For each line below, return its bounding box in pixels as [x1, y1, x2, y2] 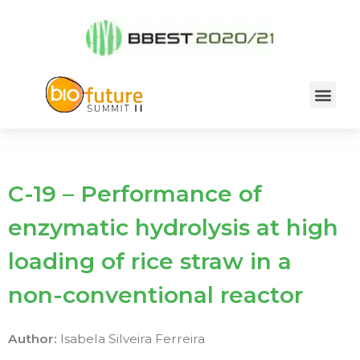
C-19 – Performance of [8, 180, 262, 207]
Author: [8, 331, 60, 346]
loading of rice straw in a [8, 247, 292, 275]
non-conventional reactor [8, 281, 303, 309]
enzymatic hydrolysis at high [8, 214, 338, 241]
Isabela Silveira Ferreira [60, 331, 205, 346]
